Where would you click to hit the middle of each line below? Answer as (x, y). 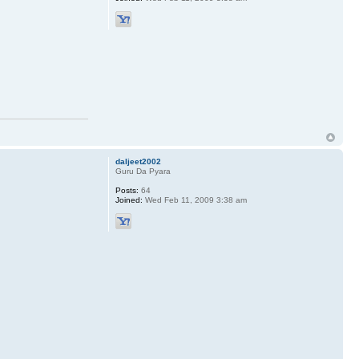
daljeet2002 (138, 162)
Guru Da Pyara (143, 171)
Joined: (129, 200)
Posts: (127, 191)
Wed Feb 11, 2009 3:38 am (194, 200)
